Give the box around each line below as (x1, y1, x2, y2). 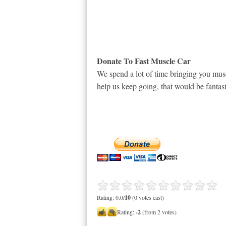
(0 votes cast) (131, 193, 164, 201)
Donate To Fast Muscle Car (97, 55, 191, 67)
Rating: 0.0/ (97, 193, 125, 201)
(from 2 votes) (141, 208, 177, 216)
